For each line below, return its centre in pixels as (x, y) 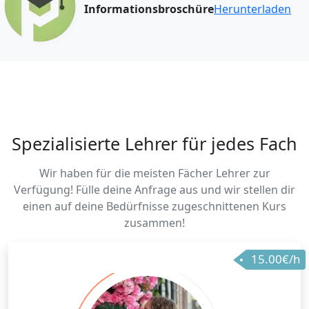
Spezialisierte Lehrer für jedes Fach (154, 144)
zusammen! (154, 223)
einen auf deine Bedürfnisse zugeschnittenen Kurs (154, 207)
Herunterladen (252, 9)
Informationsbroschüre (149, 9)
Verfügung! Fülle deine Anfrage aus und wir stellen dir (154, 190)
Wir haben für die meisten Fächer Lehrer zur (154, 173)
